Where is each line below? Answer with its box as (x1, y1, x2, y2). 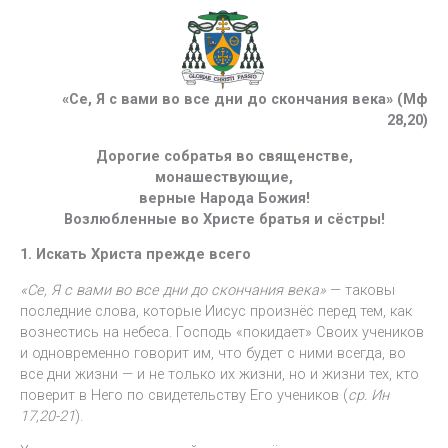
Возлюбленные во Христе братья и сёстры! (63, 209, 385, 228)
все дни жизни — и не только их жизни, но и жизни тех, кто (20, 364, 419, 383)
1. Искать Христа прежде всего (20, 245, 251, 264)
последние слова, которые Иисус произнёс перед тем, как (20, 301, 412, 320)
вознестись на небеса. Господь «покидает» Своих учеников (20, 322, 424, 341)
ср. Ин (348, 385, 389, 404)
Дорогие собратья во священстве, (95, 146, 353, 165)
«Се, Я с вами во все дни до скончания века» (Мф (62, 90, 428, 109)
